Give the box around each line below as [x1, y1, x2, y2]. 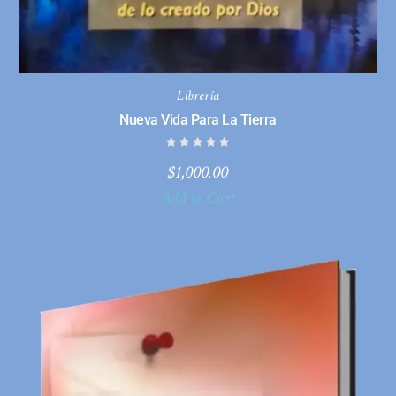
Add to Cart [160, 186, 235, 209]
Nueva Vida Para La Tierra [119, 110, 277, 128]
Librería [176, 86, 219, 105]
